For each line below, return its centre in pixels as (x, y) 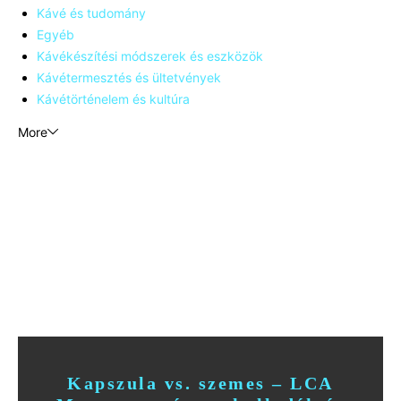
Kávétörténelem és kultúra (113, 98)
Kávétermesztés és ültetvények (129, 77)
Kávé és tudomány (91, 13)
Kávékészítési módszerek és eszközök (150, 55)
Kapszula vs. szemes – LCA (200, 383)
